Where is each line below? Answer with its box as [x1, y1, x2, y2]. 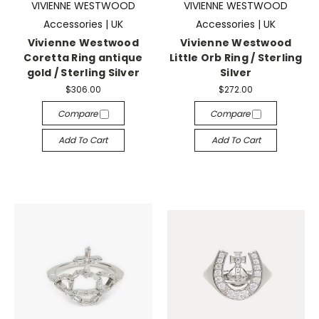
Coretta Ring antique [23, 51, 143, 65]
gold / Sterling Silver [26, 66, 140, 80]
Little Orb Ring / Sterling [169, 51, 303, 65]
